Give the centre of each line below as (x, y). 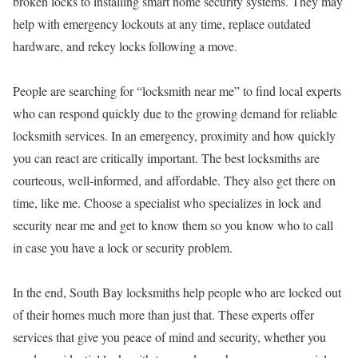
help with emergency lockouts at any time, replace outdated (162, 24)
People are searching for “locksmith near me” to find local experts (177, 91)
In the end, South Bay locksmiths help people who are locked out (177, 292)
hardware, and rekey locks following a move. (125, 46)
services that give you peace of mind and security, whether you (169, 337)
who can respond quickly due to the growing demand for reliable (175, 113)
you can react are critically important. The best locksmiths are (166, 158)
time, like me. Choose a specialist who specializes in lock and (167, 203)
